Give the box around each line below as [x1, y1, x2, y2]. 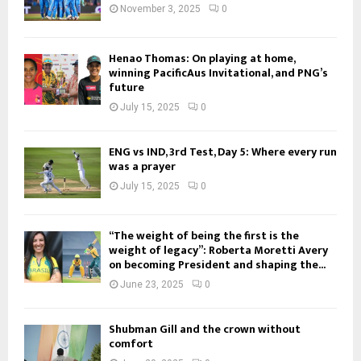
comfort [109, 334, 153, 354]
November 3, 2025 [120, 2, 201, 15]
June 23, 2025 [120, 279, 184, 291]
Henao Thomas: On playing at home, [109, 48, 295, 68]
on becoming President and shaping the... [109, 255, 326, 275]
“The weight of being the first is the [109, 226, 299, 246]
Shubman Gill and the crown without [109, 320, 301, 339]
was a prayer [109, 156, 176, 176]
